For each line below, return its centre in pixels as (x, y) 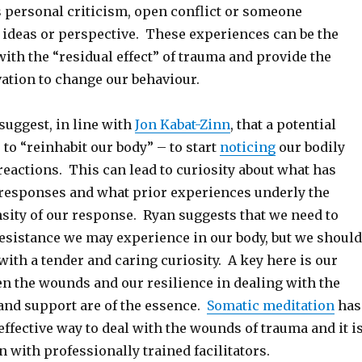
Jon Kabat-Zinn (182, 124)
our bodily (310, 147)
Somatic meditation (270, 305)
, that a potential (283, 124)
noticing (247, 147)
